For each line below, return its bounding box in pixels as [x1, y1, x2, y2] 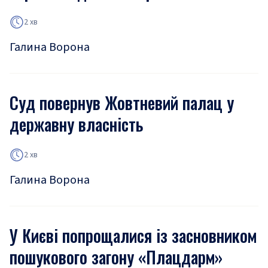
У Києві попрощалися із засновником [10, 223, 257, 248]
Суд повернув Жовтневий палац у [10, 90, 234, 115]
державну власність [10, 112, 143, 136]
